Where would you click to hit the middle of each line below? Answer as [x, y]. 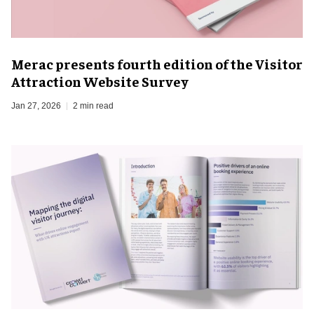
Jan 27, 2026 [36, 106]
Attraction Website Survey [100, 81]
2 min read [93, 106]
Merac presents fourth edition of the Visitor [157, 64]
